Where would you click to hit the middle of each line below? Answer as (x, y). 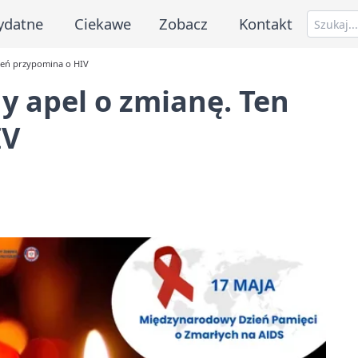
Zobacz (184, 23)
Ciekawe (102, 23)
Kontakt (266, 23)
